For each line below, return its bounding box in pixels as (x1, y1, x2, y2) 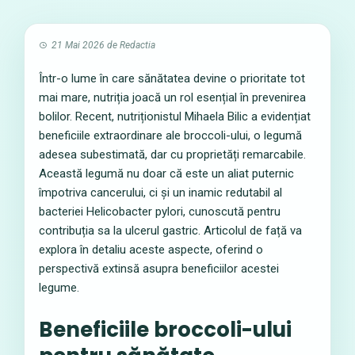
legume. (39, 281, 79, 295)
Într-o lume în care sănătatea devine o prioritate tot (39, 71, 305, 86)
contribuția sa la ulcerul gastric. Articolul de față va (39, 223, 302, 238)
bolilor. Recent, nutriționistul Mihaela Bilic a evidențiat (39, 109, 311, 124)
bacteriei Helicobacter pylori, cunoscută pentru (39, 204, 281, 219)
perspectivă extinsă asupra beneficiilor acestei (39, 261, 279, 276)
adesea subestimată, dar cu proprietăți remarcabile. (39, 147, 306, 162)
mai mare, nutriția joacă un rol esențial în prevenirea (39, 90, 306, 105)
